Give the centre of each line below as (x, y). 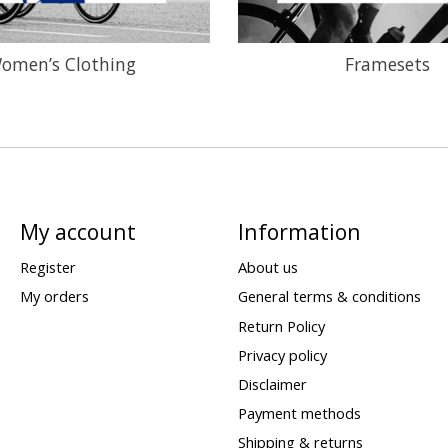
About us (267, 267)
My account (77, 232)
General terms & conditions (329, 296)
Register (47, 267)
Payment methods (299, 413)
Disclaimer (272, 383)
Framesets (387, 64)
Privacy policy (282, 354)
